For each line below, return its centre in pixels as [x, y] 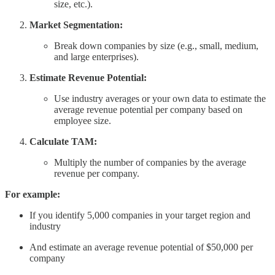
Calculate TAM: [63, 142]
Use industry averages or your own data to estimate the [160, 99]
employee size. [83, 121]
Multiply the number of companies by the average [150, 163]
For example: [33, 195]
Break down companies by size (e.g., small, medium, [156, 46]
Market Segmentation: [76, 25]
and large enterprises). [96, 57]
